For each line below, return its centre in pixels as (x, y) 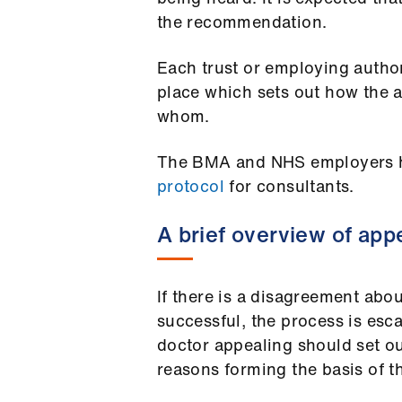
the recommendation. (242, 22)
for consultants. (289, 186)
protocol (190, 186)
